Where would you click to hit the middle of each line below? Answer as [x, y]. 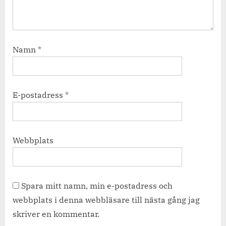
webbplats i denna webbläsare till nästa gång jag [106, 200]
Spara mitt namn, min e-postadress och [97, 185]
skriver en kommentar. [56, 214]
